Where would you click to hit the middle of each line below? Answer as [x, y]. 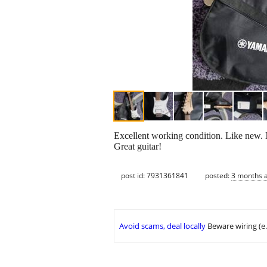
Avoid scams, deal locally [162, 226]
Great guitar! [138, 147]
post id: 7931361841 [155, 175]
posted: [218, 175]
